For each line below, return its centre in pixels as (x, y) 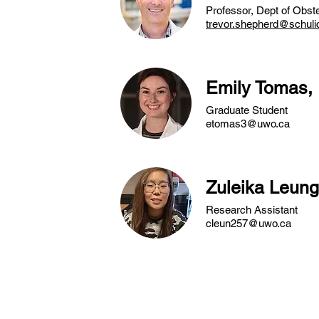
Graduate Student (247, 110)
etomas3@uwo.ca (248, 124)
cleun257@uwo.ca (249, 224)
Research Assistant (252, 210)
